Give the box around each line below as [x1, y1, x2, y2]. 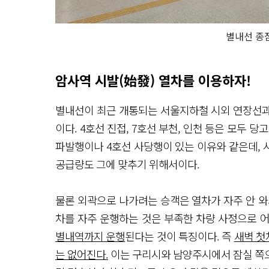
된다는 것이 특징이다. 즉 [125, 228, 234, 244]
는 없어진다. [55, 246, 108, 262]
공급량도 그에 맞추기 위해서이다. [55, 156, 199, 172]
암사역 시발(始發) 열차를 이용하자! [55, 70, 251, 90]
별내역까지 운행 [55, 228, 125, 244]
